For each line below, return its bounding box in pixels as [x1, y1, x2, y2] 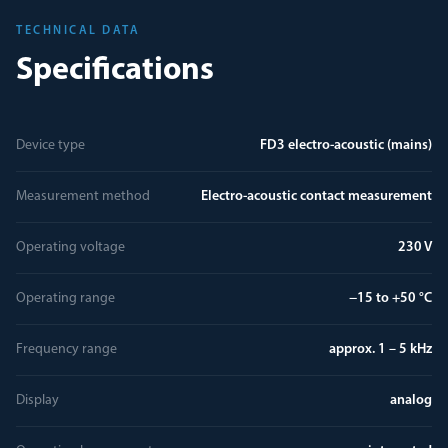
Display [16, 393, 59, 408]
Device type [16, 138, 85, 153]
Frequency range [16, 342, 117, 357]
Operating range [16, 291, 115, 306]
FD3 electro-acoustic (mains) [260, 138, 432, 153]
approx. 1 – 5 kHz [329, 342, 432, 357]
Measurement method [16, 189, 150, 204]
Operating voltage [16, 240, 125, 255]
